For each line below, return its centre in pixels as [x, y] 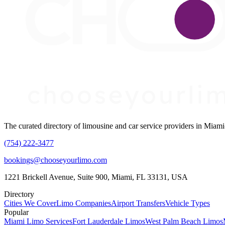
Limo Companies [84, 203]
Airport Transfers [138, 203]
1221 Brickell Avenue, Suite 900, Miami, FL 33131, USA [96, 177]
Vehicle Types [188, 203]
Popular [16, 212]
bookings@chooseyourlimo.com [55, 160]
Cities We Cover [30, 203]
